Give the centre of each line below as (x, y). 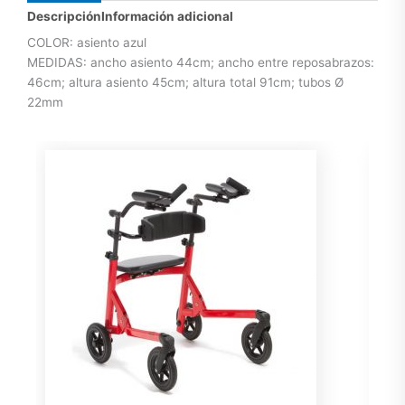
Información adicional (167, 17)
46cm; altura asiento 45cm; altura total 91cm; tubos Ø (185, 82)
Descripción (64, 17)
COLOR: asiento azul (87, 42)
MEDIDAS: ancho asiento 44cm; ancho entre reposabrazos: (201, 62)
